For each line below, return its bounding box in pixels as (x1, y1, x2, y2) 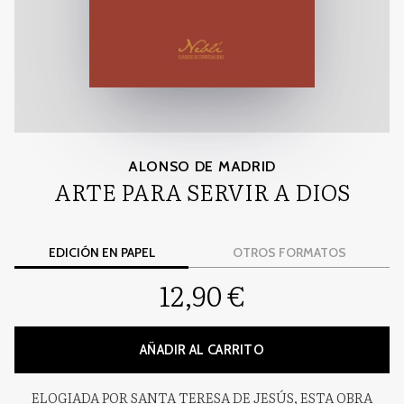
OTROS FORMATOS (232, 243, 346, 261)
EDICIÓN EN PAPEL (48, 243, 155, 261)
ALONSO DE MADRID (127, 157, 277, 175)
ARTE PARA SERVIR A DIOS (54, 174, 350, 208)
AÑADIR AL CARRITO (139, 341, 265, 358)
